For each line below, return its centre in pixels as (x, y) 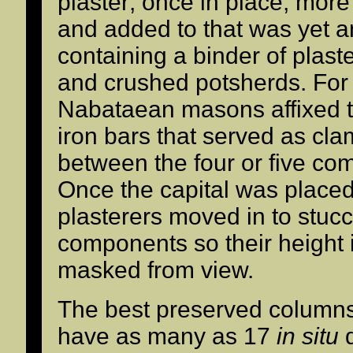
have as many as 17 (167, 336)
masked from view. (155, 270)
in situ (307, 336)
